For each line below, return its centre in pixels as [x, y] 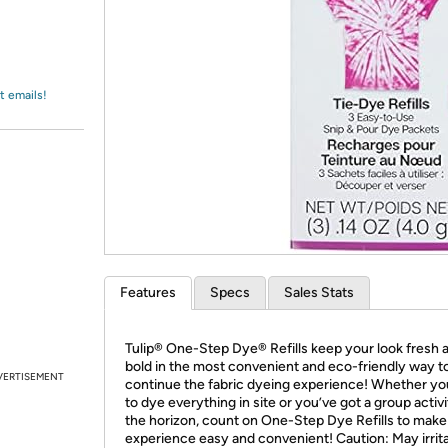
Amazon [64, 34]
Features [148, 292]
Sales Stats [319, 292]
